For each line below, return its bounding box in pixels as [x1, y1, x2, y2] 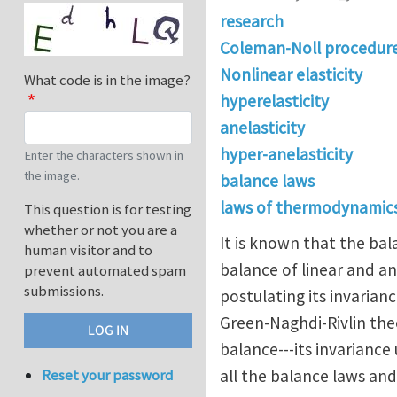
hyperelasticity [220, 90, 329, 113]
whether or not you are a [24, 220, 177, 240]
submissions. [24, 281, 104, 301]
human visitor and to [24, 240, 152, 261]
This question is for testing [24, 199, 191, 220]
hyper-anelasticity [220, 144, 353, 166]
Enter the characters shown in [24, 147, 183, 164]
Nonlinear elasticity [220, 64, 362, 86]
